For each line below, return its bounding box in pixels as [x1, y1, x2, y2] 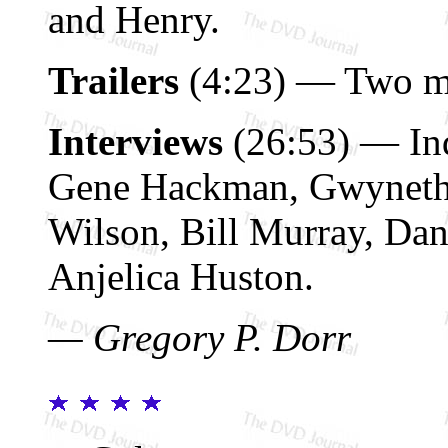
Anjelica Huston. [48, 254, 314, 298]
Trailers [48, 58, 179, 102]
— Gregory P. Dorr [48, 315, 351, 359]
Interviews [48, 119, 223, 163]
